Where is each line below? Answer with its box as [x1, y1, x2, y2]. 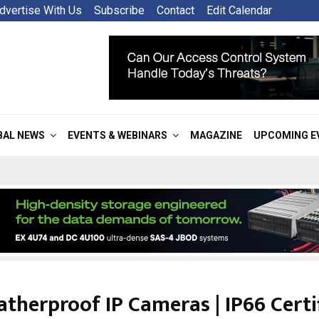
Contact [157, 4, 194, 17]
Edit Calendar [206, 4, 272, 17]
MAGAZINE [190, 130, 242, 141]
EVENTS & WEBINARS [68, 130, 167, 141]
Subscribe [94, 4, 145, 17]
